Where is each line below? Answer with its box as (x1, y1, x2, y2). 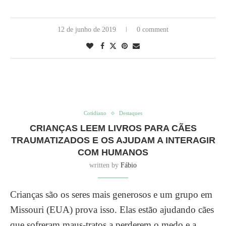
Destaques (119, 110, 142, 116)
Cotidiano (84, 110, 106, 116)
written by (89, 161, 121, 169)
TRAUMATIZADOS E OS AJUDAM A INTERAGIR (11, 135, 215, 145)
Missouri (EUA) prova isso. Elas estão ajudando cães (10, 204, 214, 215)
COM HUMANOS (78, 147, 148, 157)
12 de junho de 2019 (58, 26, 116, 33)
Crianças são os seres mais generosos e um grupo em (10, 189, 212, 200)
